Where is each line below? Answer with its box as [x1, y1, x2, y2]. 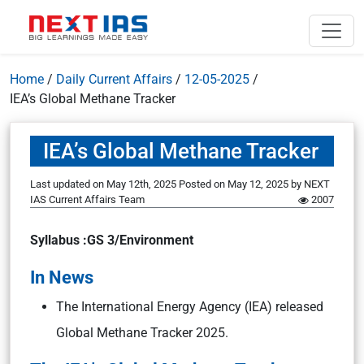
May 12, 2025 [227, 178, 288, 190]
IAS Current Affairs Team [30, 193, 145, 206]
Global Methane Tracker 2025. [56, 325, 228, 340]
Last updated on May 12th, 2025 [30, 178, 179, 190]
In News [30, 266, 93, 288]
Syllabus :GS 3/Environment [30, 232, 193, 248]
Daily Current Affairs [56, 71, 172, 87]
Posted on [179, 178, 227, 190]
